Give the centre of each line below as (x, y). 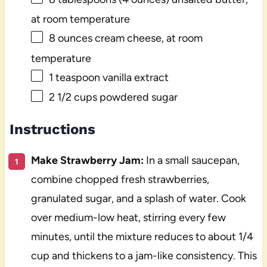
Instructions (52, 129)
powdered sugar (137, 97)
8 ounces (70, 38)
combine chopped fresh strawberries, (120, 179)
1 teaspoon (74, 77)
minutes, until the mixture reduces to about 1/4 (142, 236)
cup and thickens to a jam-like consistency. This (144, 255)
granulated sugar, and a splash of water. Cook (138, 198)
